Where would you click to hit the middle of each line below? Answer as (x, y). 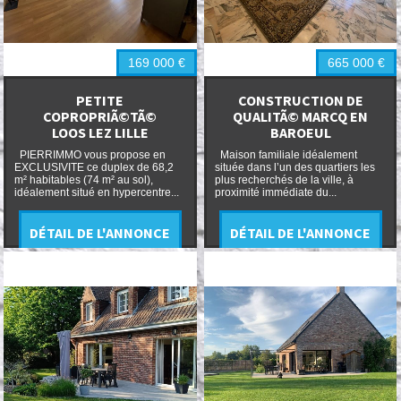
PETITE (100, 101)
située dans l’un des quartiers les (294, 167)
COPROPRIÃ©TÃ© (100, 117)
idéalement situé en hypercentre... (96, 192)
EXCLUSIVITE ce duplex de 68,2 (94, 167)
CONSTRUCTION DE (300, 101)
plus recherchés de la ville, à (284, 179)
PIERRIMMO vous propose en (90, 154)
